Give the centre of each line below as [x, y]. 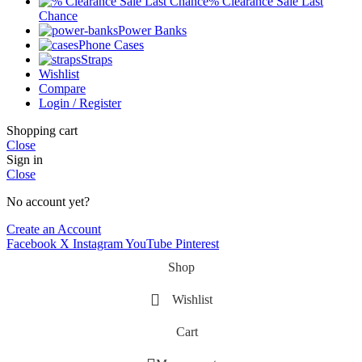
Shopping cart [42, 131]
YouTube [149, 244]
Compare [62, 89]
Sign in [25, 160]
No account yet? [48, 202]
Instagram [98, 244]
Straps [97, 60]
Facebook [32, 244]
